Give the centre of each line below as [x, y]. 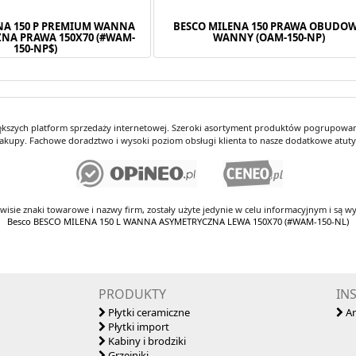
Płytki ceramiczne [148, 312]
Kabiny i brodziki [146, 341]
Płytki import [138, 326]
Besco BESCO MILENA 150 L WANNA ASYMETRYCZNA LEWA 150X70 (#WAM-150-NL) [178, 221]
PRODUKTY [133, 294]
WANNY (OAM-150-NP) [269, 37]
